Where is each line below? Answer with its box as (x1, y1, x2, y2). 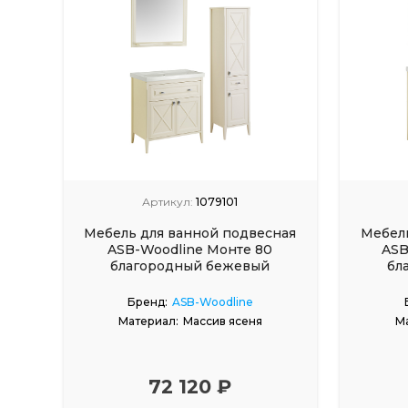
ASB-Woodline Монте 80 (107, 240, 273, 258)
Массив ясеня (182, 313, 262, 328)
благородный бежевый (110, 257, 270, 274)
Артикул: (142, 194, 194, 209)
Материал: (117, 313, 178, 328)
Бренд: (127, 294, 168, 309)
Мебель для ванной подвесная (84, 224, 297, 241)
